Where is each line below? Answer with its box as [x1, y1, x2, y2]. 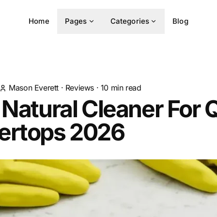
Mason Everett [9, 83, 59, 93]
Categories [110, 16, 150, 26]
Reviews [65, 83, 94, 93]
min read [108, 83, 141, 93]
